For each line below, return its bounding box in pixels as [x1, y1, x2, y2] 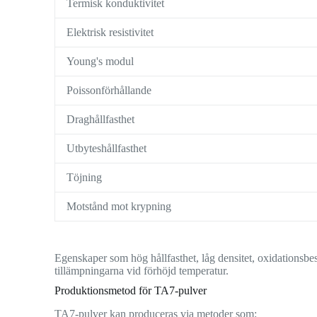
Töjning [67, 171, 103, 184]
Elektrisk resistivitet [67, 26, 154, 39]
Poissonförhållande [67, 84, 152, 97]
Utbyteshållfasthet [67, 142, 147, 155]
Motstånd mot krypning [67, 200, 172, 213]
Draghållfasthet [67, 113, 135, 126]
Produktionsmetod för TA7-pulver [54, 284, 207, 297]
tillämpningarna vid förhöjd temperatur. [54, 265, 229, 277]
